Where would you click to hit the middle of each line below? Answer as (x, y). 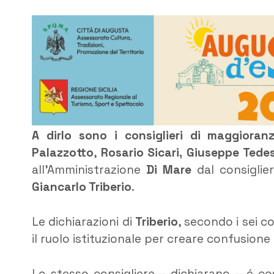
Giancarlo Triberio (82, 187)
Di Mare (171, 170)
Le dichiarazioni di (83, 222)
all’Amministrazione (89, 170)
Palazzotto (63, 153)
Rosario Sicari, (142, 153)
